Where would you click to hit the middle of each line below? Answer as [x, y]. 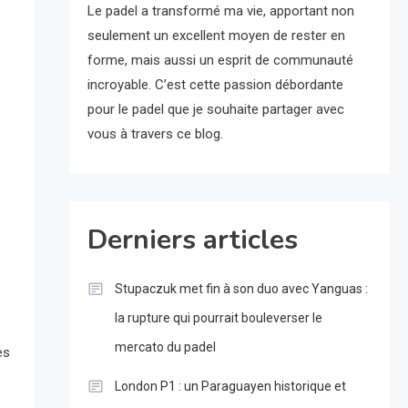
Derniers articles [192, 240]
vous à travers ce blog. [155, 134]
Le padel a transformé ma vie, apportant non [220, 11]
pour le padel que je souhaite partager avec [215, 110]
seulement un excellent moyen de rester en [216, 36]
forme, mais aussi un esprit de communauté [220, 61]
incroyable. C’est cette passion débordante [215, 85]
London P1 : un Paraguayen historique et [230, 387]
